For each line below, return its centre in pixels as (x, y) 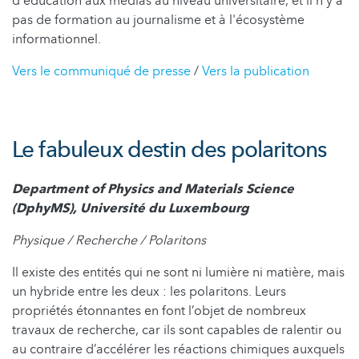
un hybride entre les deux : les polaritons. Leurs (149, 291)
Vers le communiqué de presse (103, 71)
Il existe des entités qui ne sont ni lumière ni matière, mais (178, 272)
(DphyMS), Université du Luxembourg (131, 208)
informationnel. (56, 39)
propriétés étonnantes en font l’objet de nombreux (159, 311)
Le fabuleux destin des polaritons (169, 149)
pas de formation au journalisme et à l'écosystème (158, 20)
